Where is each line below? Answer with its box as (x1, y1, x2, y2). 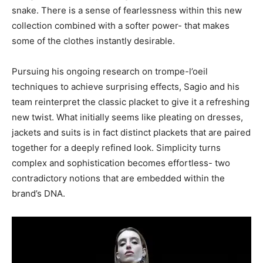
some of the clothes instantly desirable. (12, 35, 175, 46)
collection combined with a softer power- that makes (12, 20, 230, 31)
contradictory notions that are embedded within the (12, 173, 225, 184)
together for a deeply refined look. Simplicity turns (12, 142, 221, 153)
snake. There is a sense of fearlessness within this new (12, 5, 242, 16)
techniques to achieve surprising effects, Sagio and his (12, 81, 240, 92)
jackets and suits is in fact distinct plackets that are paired (12, 127, 251, 138)
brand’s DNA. (12, 188, 65, 199)
